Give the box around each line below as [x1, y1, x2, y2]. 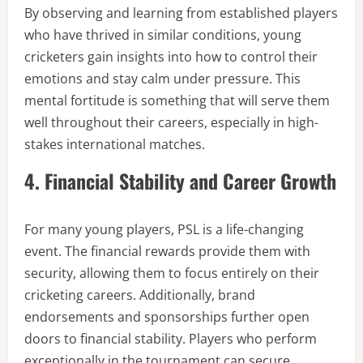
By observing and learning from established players [24, 4, 338, 22]
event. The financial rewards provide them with [24, 242, 310, 260]
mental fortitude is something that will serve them [24, 92, 330, 109]
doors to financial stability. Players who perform [24, 330, 317, 348]
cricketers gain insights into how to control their [24, 48, 318, 66]
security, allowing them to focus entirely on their [24, 264, 319, 282]
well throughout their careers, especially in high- [24, 113, 318, 131]
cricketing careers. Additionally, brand [24, 286, 255, 304]
